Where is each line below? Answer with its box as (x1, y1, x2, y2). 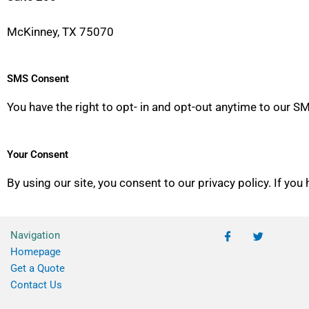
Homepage (10, 245, 61, 258)
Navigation (10, 228, 60, 241)
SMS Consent (7, 72, 69, 86)
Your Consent (7, 148, 68, 161)
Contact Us (10, 278, 62, 291)
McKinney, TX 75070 (7, 25, 114, 39)
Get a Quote (10, 261, 65, 275)
